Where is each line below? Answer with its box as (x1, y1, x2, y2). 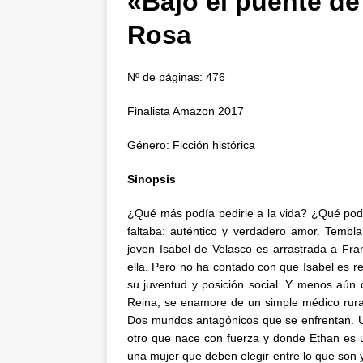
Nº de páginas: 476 (127, 70, 225, 83)
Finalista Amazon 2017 (127, 105, 244, 117)
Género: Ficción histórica (127, 139, 255, 152)
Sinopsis (127, 173, 176, 186)
